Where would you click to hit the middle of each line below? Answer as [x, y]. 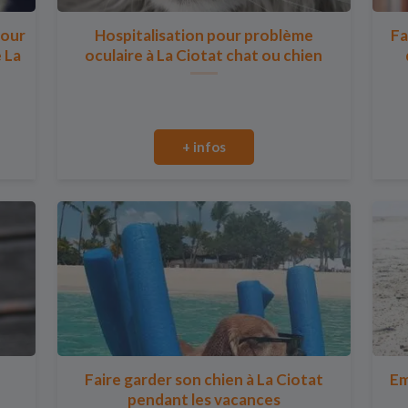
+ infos [204, 147]
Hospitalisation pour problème [204, 35]
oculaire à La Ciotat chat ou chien [204, 55]
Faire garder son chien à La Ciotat [204, 379]
